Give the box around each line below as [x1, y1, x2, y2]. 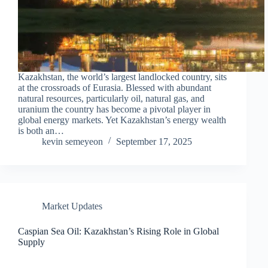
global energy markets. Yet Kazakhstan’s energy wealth [18, 114, 226, 125]
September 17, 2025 [116, 136, 192, 147]
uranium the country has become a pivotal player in [18, 103, 211, 114]
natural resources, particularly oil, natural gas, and [18, 93, 205, 103]
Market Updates [42, 200, 102, 211]
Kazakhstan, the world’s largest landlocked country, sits [18, 71, 227, 82]
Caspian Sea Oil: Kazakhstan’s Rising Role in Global [18, 226, 219, 236]
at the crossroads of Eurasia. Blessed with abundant [18, 82, 211, 93]
